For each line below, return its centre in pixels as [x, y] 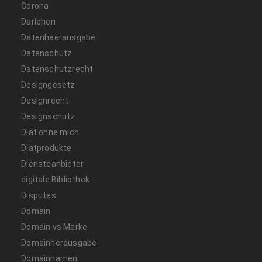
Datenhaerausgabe [58, 37]
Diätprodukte [46, 148]
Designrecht [45, 100]
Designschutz [48, 116]
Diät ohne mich [50, 132]
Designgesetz [48, 85]
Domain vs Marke [54, 227]
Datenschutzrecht [57, 69]
